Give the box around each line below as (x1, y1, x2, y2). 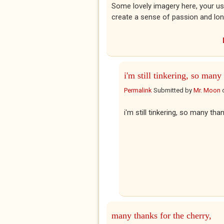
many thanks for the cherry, (111, 210, 211, 220)
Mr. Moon (193, 86, 220, 94)
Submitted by (152, 86, 193, 94)
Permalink (124, 86, 152, 94)
